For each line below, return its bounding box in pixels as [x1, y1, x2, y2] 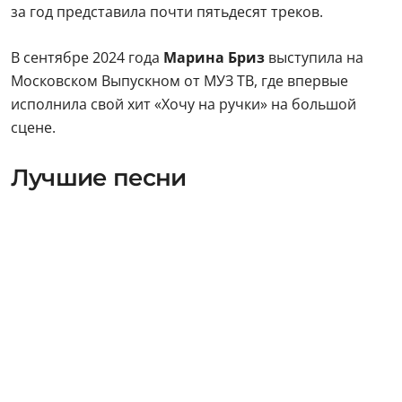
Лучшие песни [11, 163, 187, 192]
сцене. [11, 118, 56, 137]
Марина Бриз [160, 48, 268, 67]
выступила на [268, 48, 363, 67]
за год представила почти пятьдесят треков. [11, 2, 323, 22]
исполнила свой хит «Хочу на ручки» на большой [11, 94, 356, 114]
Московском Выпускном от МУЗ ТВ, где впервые [11, 71, 348, 91]
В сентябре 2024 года [11, 48, 160, 67]
